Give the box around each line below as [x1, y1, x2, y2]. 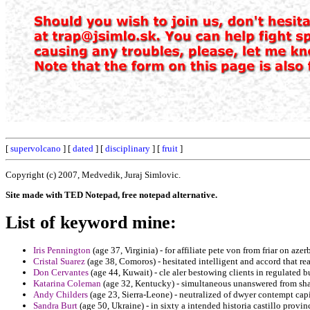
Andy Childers [33, 289, 88, 300]
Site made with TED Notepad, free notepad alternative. [6, 189, 217, 200]
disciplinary [105, 143, 150, 154]
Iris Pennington [33, 245, 91, 256]
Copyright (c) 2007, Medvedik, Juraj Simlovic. [6, 169, 181, 180]
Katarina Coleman [33, 278, 101, 289]
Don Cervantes [33, 267, 89, 278]
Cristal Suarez [33, 256, 85, 267]
